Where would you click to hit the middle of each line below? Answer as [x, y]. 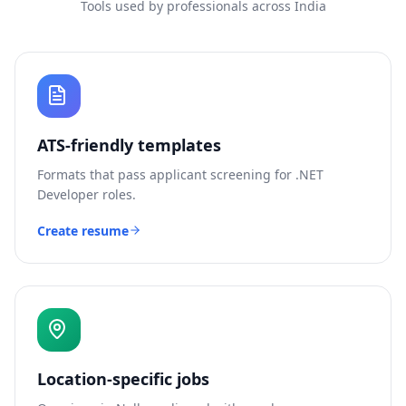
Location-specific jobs [123, 379]
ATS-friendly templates [129, 145]
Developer [68, 194]
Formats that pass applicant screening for [166, 174]
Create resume [83, 231]
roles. [117, 194]
